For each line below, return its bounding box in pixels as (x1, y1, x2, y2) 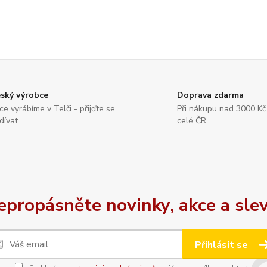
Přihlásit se (195, 238, 250, 252)
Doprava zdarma (177, 89, 244, 101)
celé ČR (177, 115, 207, 126)
